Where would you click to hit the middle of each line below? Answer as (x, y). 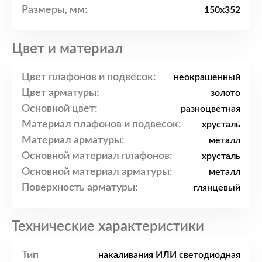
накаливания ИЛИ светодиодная (169, 255)
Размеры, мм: (55, 10)
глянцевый (217, 188)
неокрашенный (207, 77)
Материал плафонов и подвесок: (101, 124)
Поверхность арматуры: (80, 187)
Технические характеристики (108, 227)
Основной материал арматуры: (97, 172)
